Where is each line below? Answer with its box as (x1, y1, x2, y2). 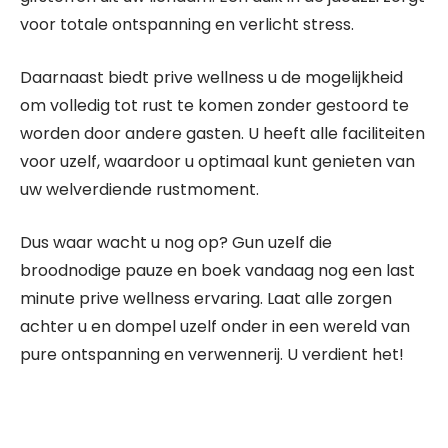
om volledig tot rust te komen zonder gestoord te (20, 94, 409, 117)
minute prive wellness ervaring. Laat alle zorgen (20, 287, 392, 310)
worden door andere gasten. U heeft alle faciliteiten (20, 122, 425, 145)
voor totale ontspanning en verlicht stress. (20, 13, 354, 36)
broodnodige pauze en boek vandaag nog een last (20, 259, 415, 282)
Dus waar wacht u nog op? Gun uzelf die (20, 231, 332, 254)
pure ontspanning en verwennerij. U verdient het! (20, 343, 404, 366)
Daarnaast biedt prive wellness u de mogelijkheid (20, 66, 403, 89)
